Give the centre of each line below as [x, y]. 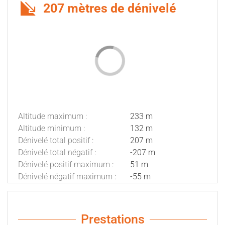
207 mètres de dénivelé [110, 9]
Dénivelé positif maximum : [66, 165]
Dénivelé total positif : [56, 141]
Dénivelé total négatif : [57, 153]
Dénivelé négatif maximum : [67, 177]
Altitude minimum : [51, 129]
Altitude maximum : [52, 117]
